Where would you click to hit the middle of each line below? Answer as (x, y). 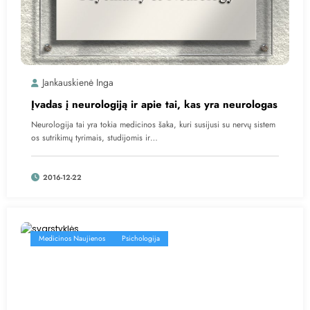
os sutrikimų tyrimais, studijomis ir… (94, 137)
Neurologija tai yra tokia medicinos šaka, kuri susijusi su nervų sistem (153, 124)
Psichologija (141, 238)
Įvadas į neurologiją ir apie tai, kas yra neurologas (154, 104)
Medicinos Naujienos (72, 238)
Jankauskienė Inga (78, 82)
